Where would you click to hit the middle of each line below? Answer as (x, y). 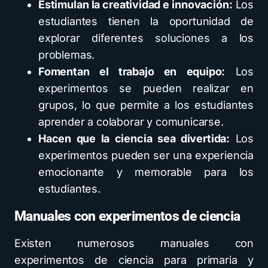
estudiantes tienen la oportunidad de (146, 21)
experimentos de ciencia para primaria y (134, 260)
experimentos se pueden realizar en (146, 88)
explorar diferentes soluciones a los (146, 38)
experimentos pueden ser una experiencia (146, 155)
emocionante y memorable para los (146, 172)
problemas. (67, 55)
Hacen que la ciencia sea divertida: (134, 138)
